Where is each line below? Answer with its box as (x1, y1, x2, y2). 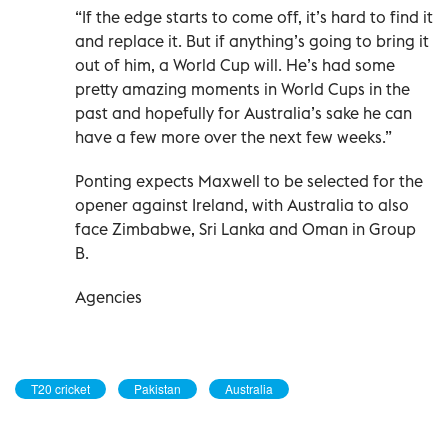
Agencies (75, 286, 142, 307)
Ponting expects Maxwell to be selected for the (75, 170, 423, 191)
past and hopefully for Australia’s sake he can (75, 102, 412, 123)
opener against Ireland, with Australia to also (75, 194, 409, 215)
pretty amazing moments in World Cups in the (75, 78, 410, 99)
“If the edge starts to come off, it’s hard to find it (75, 6, 433, 27)
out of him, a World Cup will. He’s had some (75, 54, 395, 75)
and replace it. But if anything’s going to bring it (75, 30, 429, 51)
